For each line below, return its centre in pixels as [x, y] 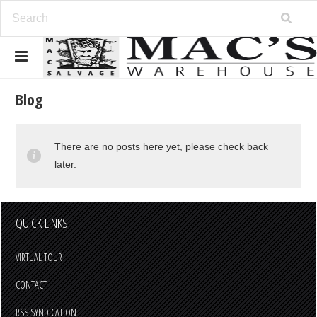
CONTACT [31, 285]
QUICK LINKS [42, 223]
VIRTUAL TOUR [39, 257]
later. [66, 164]
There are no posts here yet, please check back [162, 146]
